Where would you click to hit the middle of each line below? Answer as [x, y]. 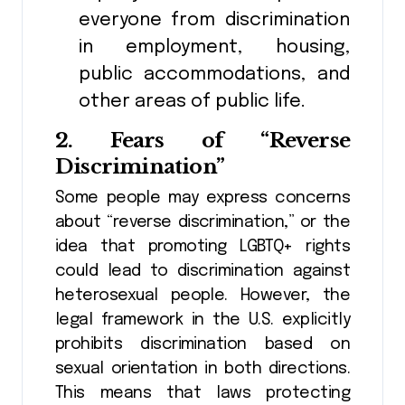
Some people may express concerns [202, 198]
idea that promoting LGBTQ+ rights [202, 246]
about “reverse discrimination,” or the [202, 222]
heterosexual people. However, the [202, 295]
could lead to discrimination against [202, 271]
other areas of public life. [192, 102]
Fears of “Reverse [230, 141]
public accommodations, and [214, 75]
